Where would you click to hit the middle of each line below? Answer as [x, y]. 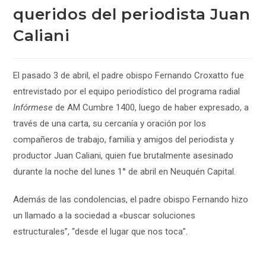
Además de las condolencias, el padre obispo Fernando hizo [131, 199]
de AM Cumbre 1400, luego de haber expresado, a [151, 107]
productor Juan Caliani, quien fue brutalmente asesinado [123, 156]
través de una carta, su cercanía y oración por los [110, 123]
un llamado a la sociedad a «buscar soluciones [104, 216]
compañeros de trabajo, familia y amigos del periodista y [124, 140]
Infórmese [33, 107]
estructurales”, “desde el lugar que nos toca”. [101, 232]
